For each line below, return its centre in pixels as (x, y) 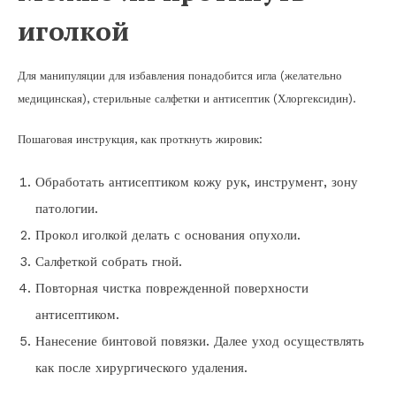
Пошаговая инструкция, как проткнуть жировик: (140, 140)
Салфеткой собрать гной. (109, 262)
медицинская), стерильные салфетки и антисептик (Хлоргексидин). (187, 99)
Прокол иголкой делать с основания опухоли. (168, 236)
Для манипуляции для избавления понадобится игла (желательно (180, 76)
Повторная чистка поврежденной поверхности (172, 289)
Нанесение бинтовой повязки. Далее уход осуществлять (200, 342)
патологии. (67, 209)
